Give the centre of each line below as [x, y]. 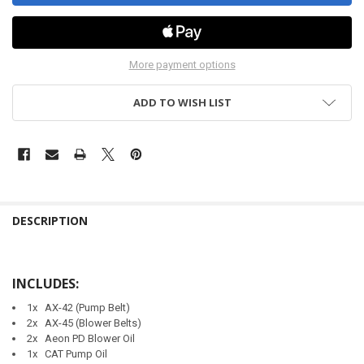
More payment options [182, 64]
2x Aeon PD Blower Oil [80, 338]
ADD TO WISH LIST [182, 102]
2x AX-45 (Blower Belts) [84, 323]
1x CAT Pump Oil [67, 353]
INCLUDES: [45, 283]
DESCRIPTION [50, 220]
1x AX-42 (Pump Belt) [78, 307]
